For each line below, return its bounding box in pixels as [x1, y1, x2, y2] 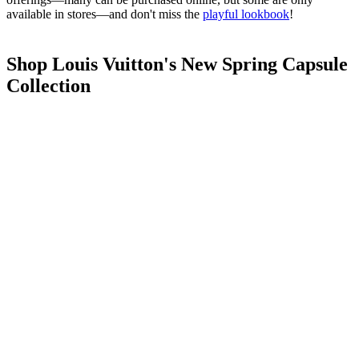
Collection [6, 75, 91, 96]
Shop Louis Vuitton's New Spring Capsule [6, 53, 348, 75]
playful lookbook [203, 6, 289, 21]
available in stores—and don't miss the [6, 6, 203, 21]
